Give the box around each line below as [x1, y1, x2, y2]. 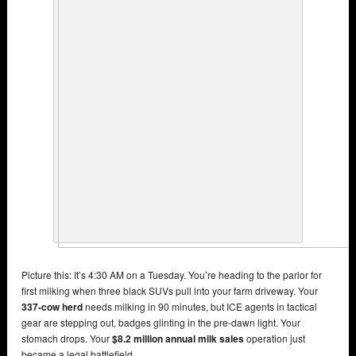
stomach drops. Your [21, 331, 112, 345]
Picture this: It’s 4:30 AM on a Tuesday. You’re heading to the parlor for [21, 267, 322, 281]
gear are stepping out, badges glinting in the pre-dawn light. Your [21, 315, 300, 329]
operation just [244, 331, 305, 345]
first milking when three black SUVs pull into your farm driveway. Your [21, 283, 318, 297]
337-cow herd [21, 299, 83, 314]
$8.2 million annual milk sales [112, 331, 244, 346]
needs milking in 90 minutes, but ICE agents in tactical [83, 299, 317, 313]
